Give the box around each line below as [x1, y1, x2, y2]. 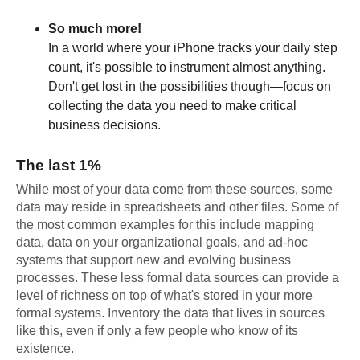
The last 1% [16, 157, 101, 174]
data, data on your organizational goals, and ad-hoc [16, 235, 308, 250]
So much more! [48, 22, 141, 36]
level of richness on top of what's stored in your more [16, 288, 313, 303]
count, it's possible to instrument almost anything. [48, 60, 325, 75]
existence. [16, 342, 74, 356]
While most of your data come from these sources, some [16, 182, 333, 197]
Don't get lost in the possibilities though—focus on [48, 80, 331, 94]
